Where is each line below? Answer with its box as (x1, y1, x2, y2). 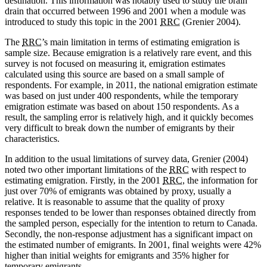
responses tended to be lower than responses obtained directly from (5, 207, 256, 218)
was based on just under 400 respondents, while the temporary (5, 91, 238, 101)
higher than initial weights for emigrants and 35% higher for (5, 250, 229, 261)
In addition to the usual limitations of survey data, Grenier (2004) (5, 154, 248, 164)
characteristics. (5, 133, 60, 144)
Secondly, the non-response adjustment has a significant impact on (5, 229, 253, 240)
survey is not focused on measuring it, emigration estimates (5, 58, 225, 69)
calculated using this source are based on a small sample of (5, 69, 224, 80)
